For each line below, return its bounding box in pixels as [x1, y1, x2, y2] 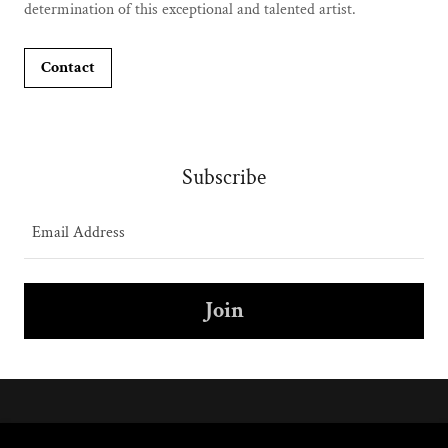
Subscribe [182, 162, 266, 192]
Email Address [32, 222, 125, 244]
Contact [41, 57, 95, 79]
